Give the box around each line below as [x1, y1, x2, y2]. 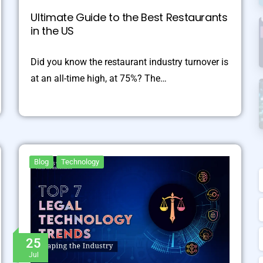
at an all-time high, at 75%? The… [31, 73, 167, 85]
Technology [61, 157, 100, 167]
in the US [31, 23, 75, 39]
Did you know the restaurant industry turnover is [31, 56, 229, 68]
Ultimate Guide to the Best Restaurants [31, 10, 228, 25]
